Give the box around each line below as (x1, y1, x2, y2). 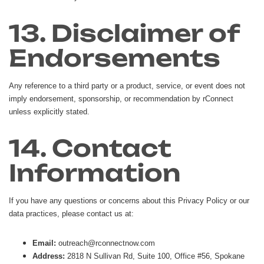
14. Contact (9, 133, 171, 163)
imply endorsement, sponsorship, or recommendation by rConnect (9, 94, 233, 103)
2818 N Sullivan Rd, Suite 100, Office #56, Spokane (65, 251, 245, 260)
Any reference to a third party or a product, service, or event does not (9, 81, 245, 90)
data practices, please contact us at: (9, 209, 134, 218)
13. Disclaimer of (9, 18, 239, 48)
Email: (32, 238, 56, 247)
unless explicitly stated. (9, 107, 90, 116)
